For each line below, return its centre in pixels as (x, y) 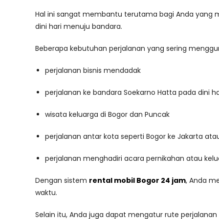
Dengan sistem (62, 180)
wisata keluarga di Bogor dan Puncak (107, 114)
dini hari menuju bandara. (79, 26)
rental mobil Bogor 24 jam (137, 180)
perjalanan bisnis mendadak (93, 70)
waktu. (46, 193)
